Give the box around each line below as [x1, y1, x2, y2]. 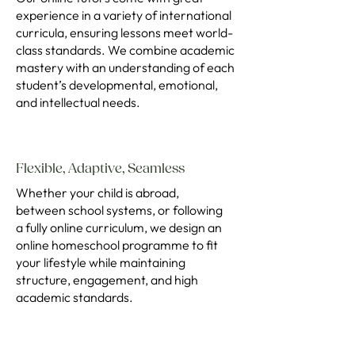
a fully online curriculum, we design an [16, 219, 222, 235]
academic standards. [16, 289, 136, 305]
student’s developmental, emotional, [16, 77, 218, 93]
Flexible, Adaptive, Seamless [16, 160, 185, 177]
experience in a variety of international [16, 7, 231, 23]
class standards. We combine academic [16, 42, 235, 58]
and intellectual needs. [16, 94, 143, 110]
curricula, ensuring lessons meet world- [16, 25, 233, 40]
